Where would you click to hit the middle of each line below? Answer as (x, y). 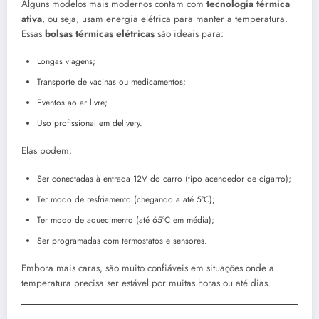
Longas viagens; (66, 62)
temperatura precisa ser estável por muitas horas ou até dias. (146, 283)
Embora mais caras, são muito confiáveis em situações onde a (148, 268)
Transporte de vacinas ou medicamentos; (111, 82)
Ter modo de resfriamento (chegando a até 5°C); (126, 199)
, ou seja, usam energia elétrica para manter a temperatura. (165, 19)
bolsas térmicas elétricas (100, 34)
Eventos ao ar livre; (72, 103)
